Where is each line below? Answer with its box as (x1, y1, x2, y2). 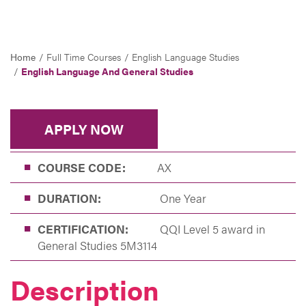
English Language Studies (132, 50, 239, 64)
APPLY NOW (44, 119, 124, 139)
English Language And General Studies (21, 64, 193, 78)
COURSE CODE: (38, 159, 126, 176)
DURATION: (38, 190, 101, 206)
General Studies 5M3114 (38, 237, 157, 253)
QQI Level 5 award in (157, 221, 265, 237)
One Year (157, 190, 206, 206)
